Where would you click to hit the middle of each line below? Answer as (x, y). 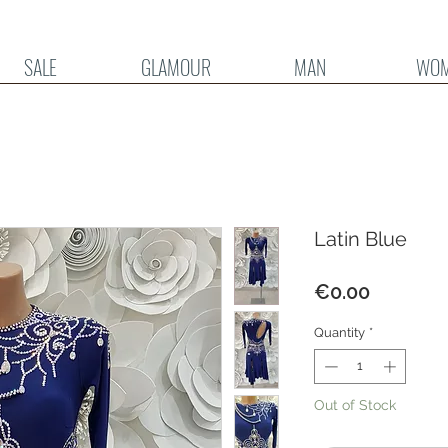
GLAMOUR (175, 66)
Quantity (339, 332)
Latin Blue (360, 238)
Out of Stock (355, 405)
